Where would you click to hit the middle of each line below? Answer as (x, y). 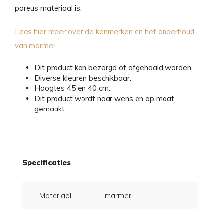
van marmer (35, 45)
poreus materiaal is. (48, 8)
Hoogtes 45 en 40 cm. (72, 88)
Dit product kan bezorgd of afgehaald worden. (113, 67)
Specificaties (46, 162)
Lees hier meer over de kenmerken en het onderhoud (105, 31)
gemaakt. (50, 109)
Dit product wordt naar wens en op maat (104, 98)
